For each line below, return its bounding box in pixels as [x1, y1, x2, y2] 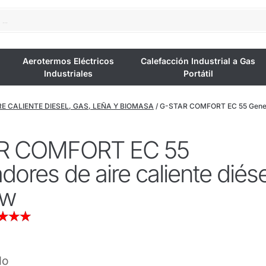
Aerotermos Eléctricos [22, 55, 114, 66]
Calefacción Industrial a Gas [141, 55, 255, 66]
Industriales [43, 68, 93, 78]
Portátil [183, 68, 213, 78]
